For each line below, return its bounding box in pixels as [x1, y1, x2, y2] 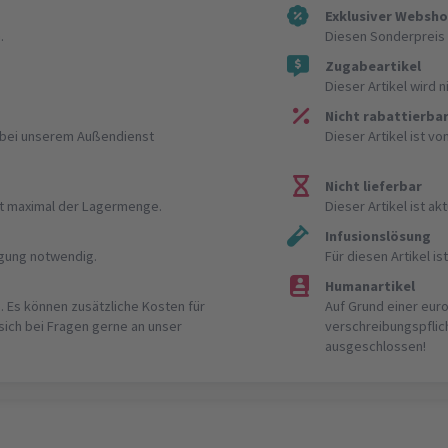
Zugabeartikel [325, 56, 422, 75]
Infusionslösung [325, 226, 432, 245]
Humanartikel [325, 276, 416, 295]
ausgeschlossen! [325, 336, 427, 355]
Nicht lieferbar [325, 176, 423, 195]
